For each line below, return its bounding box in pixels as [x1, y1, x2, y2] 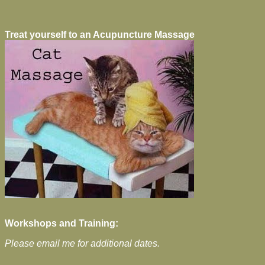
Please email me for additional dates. [5, 238, 160, 248]
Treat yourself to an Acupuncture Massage [5, 30, 195, 40]
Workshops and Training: [5, 218, 118, 228]
